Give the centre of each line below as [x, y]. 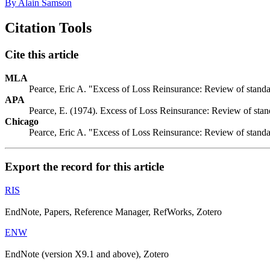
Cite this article [42, 55]
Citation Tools [48, 28]
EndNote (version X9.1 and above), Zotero [87, 254]
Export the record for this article [84, 166]
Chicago [22, 122]
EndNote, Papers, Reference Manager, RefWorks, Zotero [113, 212]
